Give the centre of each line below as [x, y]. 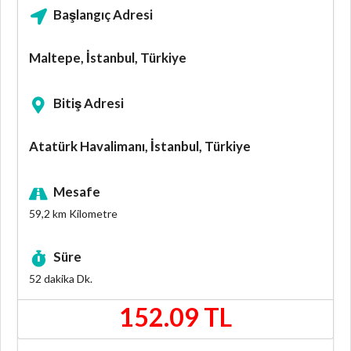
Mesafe [77, 192]
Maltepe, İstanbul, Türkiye [108, 58]
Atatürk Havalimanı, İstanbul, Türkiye [140, 147]
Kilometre [92, 214]
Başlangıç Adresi [103, 15]
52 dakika [52, 279]
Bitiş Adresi [89, 103]
